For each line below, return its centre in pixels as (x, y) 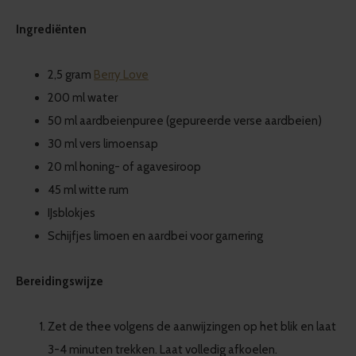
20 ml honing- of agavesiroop (124, 167)
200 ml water (83, 98)
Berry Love (121, 75)
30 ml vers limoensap (103, 144)
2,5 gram (71, 75)
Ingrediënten (51, 30)
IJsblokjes (72, 213)
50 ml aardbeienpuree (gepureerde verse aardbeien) (185, 121)
